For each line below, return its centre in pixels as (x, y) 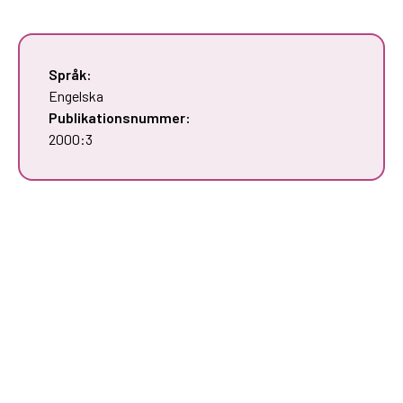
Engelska (76, 95)
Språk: (70, 74)
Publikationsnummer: (120, 117)
